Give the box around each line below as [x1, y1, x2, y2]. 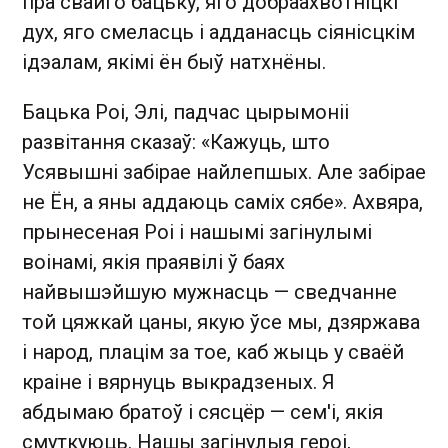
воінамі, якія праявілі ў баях [22, 249, 285, 274]
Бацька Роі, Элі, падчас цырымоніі [22, 99, 349, 124]
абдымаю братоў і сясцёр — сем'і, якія [22, 399, 383, 424]
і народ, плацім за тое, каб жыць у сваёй [22, 339, 404, 364]
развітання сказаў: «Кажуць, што [22, 129, 330, 154]
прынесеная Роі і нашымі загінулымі [22, 219, 372, 244]
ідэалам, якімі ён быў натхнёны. [22, 49, 326, 74]
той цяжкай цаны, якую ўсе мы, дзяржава [22, 309, 420, 334]
